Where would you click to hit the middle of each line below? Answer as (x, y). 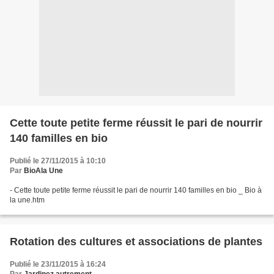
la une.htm (27, 200)
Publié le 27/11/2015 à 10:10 (58, 161)
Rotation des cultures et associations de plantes (136, 242)
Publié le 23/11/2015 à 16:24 (58, 264)
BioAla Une (43, 171)
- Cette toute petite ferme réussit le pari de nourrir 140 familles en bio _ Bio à (136, 190)
